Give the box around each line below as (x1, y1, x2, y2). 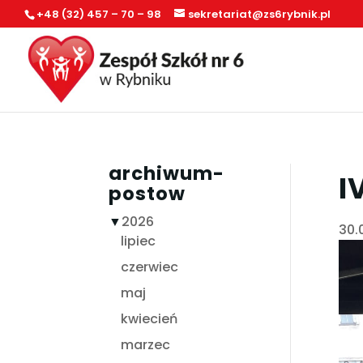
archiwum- (109, 160, 225, 186)
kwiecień (121, 309, 178, 328)
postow (109, 180, 186, 207)
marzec (121, 335, 171, 354)
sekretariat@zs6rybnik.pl (188, 6, 331, 22)
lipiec (121, 231, 156, 250)
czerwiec (121, 257, 179, 276)
